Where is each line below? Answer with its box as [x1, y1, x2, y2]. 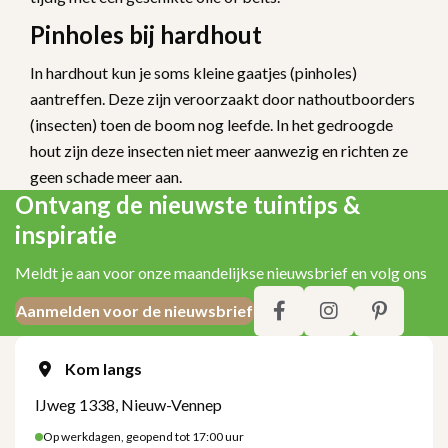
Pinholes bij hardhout [30, 19, 262, 49]
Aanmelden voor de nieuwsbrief [16, 300, 253, 320]
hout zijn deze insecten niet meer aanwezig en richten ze [30, 140, 408, 160]
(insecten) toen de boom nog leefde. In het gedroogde [30, 114, 393, 134]
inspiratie [15, 219, 117, 249]
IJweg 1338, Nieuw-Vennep [35, 394, 222, 414]
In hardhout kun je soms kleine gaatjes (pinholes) [30, 62, 357, 82]
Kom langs [65, 358, 142, 378]
